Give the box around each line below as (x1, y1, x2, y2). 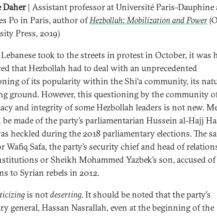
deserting (50, 189, 81, 200)
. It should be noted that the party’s (81, 189, 211, 200)
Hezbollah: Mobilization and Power (90, 15, 207, 26)
